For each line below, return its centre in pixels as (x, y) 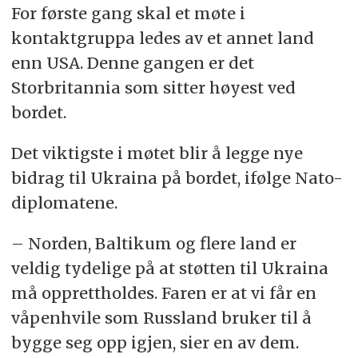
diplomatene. (64, 203)
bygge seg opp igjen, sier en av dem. (155, 343)
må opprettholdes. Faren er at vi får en (163, 293)
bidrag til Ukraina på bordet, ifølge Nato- (177, 178)
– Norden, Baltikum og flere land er (153, 244)
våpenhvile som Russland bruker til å (161, 318)
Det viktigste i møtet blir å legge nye (157, 153)
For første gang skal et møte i (128, 14)
